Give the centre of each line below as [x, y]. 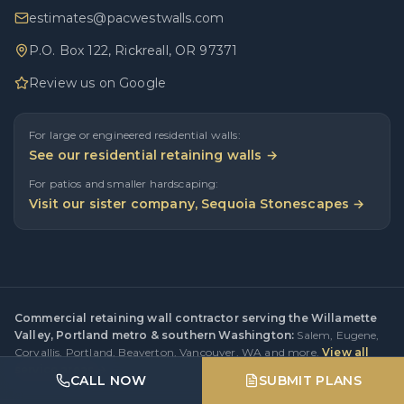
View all [346, 352]
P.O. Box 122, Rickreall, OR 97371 [133, 50]
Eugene [356, 335]
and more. [292, 352]
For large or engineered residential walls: [135, 135]
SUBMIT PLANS [310, 381]
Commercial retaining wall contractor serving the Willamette [196, 318]
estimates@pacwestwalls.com [127, 18]
